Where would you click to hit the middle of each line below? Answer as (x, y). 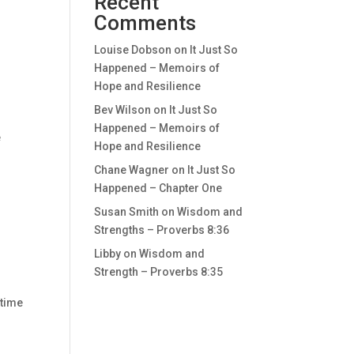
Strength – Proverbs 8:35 (159, 272)
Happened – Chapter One (158, 188)
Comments (145, 23)
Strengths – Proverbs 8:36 (162, 230)
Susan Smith (127, 212)
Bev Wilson (123, 110)
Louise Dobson (133, 50)
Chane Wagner (132, 170)
